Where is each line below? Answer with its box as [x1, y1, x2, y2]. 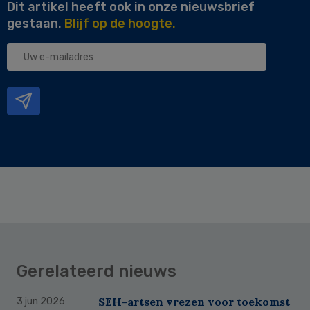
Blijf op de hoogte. [64, 15, 176, 31]
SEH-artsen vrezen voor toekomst [98, 294, 290, 309]
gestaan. [7, 15, 64, 31]
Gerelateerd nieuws [17, 261, 176, 281]
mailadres [6, 73, 73, 90]
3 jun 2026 [17, 295, 65, 307]
